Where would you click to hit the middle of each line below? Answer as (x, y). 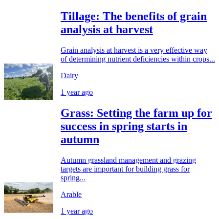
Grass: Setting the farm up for (136, 113)
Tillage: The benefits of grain (134, 16)
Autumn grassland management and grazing (128, 160)
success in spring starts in (124, 126)
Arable (71, 195)
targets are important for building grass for (125, 169)
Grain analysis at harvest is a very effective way (134, 50)
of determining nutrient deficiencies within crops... (138, 59)
